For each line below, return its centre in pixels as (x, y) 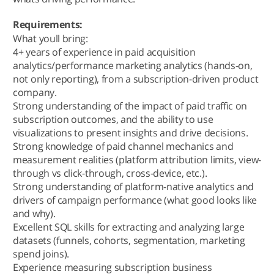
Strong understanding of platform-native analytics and (134, 187)
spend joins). (41, 254)
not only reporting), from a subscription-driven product (136, 79)
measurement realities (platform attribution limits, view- (137, 160)
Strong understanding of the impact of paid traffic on (130, 106)
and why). (34, 213)
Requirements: (48, 24)
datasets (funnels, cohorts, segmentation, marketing (129, 240)
